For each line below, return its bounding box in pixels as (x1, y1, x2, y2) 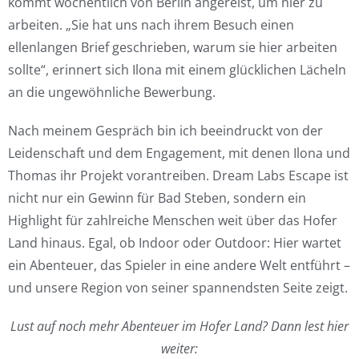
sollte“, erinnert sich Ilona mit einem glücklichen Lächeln (8, 60, 346, 79)
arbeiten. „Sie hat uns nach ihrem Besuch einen (8, 15, 294, 34)
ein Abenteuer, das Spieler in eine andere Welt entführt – (8, 256, 350, 274)
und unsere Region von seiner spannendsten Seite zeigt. (8, 278, 348, 296)
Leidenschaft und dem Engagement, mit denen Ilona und (8, 143, 350, 162)
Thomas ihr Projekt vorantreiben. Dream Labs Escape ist (8, 166, 349, 184)
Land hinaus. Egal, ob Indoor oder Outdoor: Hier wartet (8, 233, 341, 252)
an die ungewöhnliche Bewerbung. (8, 83, 216, 101)
